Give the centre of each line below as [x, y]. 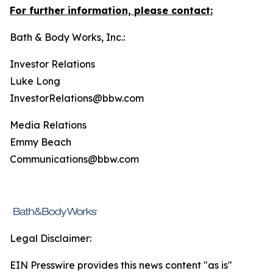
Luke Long [35, 81]
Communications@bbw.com [74, 159]
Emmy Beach [41, 142]
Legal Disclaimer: [51, 238]
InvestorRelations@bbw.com [77, 98]
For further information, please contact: [111, 10]
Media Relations [48, 125]
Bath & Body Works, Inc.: [67, 37]
